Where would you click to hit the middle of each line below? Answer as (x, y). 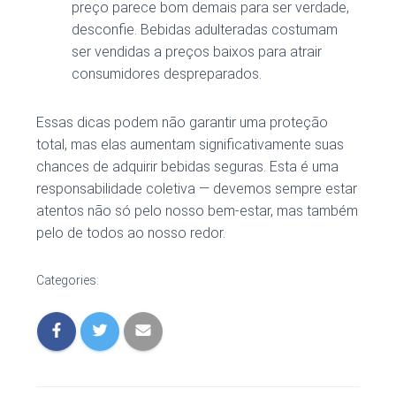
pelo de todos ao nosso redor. (131, 233)
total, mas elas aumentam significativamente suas (190, 145)
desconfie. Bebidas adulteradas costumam (205, 30)
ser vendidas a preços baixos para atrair (197, 52)
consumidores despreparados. (167, 74)
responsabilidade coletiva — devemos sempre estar (197, 189)
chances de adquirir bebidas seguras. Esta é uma (187, 167)
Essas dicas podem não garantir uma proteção (182, 123)
